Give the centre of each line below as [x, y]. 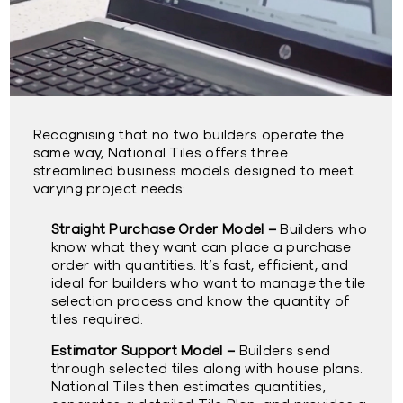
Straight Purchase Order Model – [164, 229]
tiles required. [97, 319]
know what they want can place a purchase [201, 247]
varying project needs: [109, 189]
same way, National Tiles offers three [160, 153]
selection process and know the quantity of [200, 301]
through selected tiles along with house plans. [207, 369]
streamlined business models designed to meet [193, 171]
